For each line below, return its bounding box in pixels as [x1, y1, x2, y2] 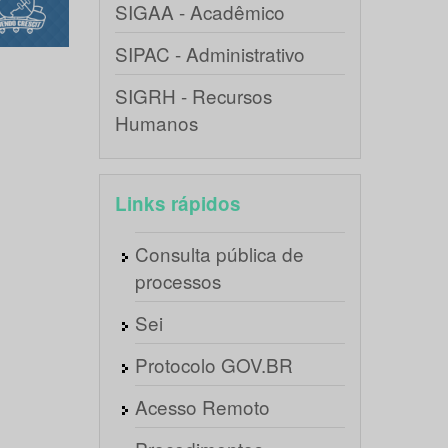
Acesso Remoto [134, 393, 270, 420]
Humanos [114, 109, 198, 136]
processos [134, 267, 221, 294]
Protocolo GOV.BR [134, 351, 293, 378]
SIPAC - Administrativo [114, 40, 305, 67]
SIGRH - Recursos [114, 82, 272, 109]
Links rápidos [114, 190, 241, 217]
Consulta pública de [134, 240, 304, 267]
